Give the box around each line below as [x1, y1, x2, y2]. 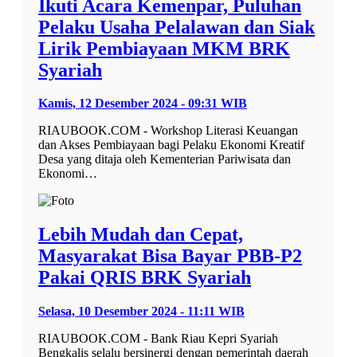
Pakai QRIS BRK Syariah [38, 267, 251, 288]
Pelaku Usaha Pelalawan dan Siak [38, 16, 315, 37]
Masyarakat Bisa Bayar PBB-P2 [38, 245, 302, 267]
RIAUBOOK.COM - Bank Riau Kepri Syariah [38, 331, 278, 346]
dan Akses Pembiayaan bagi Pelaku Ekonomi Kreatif [38, 138, 304, 152]
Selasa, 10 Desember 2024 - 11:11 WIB [38, 304, 245, 319]
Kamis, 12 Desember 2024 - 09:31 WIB [38, 96, 247, 111]
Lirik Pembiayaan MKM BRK [38, 37, 290, 59]
